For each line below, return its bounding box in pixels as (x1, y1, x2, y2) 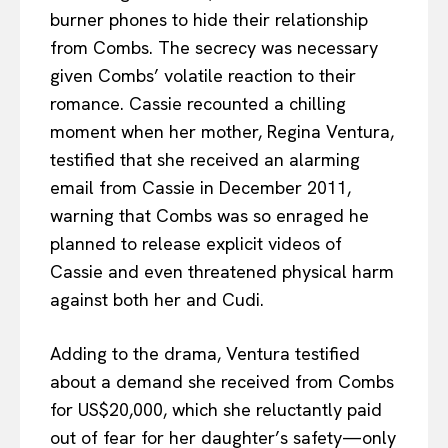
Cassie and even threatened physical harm (50, 260, 394, 284)
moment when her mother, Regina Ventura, (50, 120, 394, 144)
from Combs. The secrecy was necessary (50, 36, 378, 60)
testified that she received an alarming (50, 148, 360, 172)
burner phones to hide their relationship (50, 8, 368, 32)
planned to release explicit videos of (50, 232, 342, 256)
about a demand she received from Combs (50, 370, 394, 394)
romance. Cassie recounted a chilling (50, 92, 346, 116)
